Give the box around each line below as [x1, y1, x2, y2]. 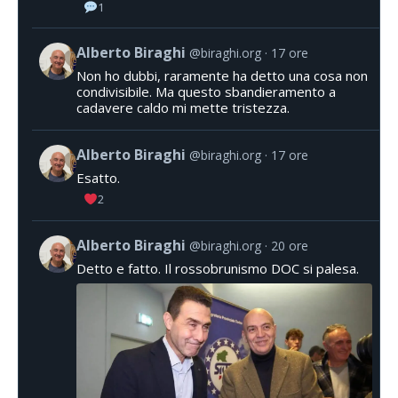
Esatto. [76, 169, 120, 187]
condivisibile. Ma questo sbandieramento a [76, 83, 336, 101]
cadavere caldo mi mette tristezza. [76, 99, 290, 117]
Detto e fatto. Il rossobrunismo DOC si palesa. [76, 259, 359, 277]
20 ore [271, 237, 308, 254]
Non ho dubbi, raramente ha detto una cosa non [76, 67, 368, 85]
